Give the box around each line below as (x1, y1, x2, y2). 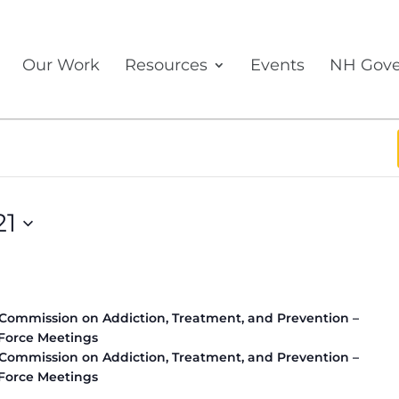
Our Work (22, 55, 100, 76)
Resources (125, 55, 208, 76)
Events (250, 55, 305, 76)
